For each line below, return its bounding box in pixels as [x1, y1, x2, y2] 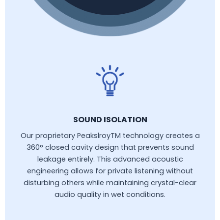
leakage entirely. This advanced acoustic [37, 154, 183, 164]
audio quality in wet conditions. [55, 189, 165, 199]
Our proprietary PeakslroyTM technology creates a [20, 130, 200, 140]
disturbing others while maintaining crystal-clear [24, 177, 196, 188]
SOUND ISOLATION [73, 113, 147, 125]
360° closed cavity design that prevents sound [26, 142, 194, 152]
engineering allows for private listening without [27, 165, 193, 176]
